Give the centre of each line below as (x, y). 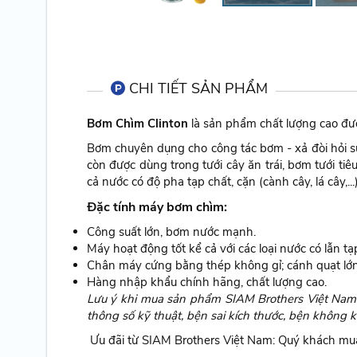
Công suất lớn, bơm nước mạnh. (171, 231)
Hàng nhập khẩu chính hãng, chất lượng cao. (208, 282)
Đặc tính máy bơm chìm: (157, 207)
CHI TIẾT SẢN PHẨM (199, 88)
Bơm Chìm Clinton (137, 123)
